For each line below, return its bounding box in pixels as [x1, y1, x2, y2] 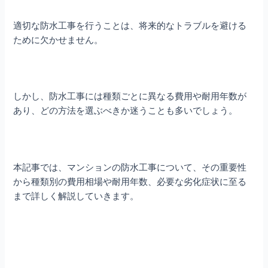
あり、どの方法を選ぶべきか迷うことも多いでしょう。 [13, 103, 238, 117]
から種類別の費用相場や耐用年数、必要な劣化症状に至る [13, 174, 247, 187]
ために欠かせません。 [13, 32, 103, 45]
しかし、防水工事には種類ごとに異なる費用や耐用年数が [13, 89, 247, 102]
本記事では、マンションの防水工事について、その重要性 [13, 160, 247, 173]
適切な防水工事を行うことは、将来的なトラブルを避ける [13, 18, 247, 31]
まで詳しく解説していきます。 [13, 188, 139, 202]
